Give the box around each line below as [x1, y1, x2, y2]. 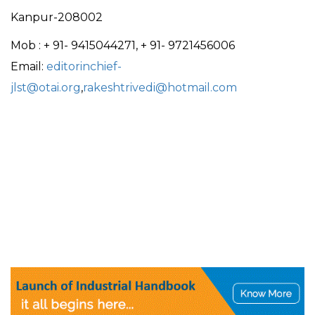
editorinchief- [46, 60, 122, 74]
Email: [11, 60, 46, 74]
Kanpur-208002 [11, 11, 103, 25]
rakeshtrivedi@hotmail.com [83, 81, 237, 95]
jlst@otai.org [11, 81, 81, 95]
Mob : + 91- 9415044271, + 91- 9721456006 [11, 39, 235, 53]
